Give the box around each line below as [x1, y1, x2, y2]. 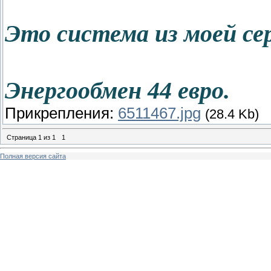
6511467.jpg [118, 105, 201, 122]
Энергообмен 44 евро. [5, 77, 230, 105]
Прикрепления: [5, 105, 118, 122]
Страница [7, 133, 38, 141]
